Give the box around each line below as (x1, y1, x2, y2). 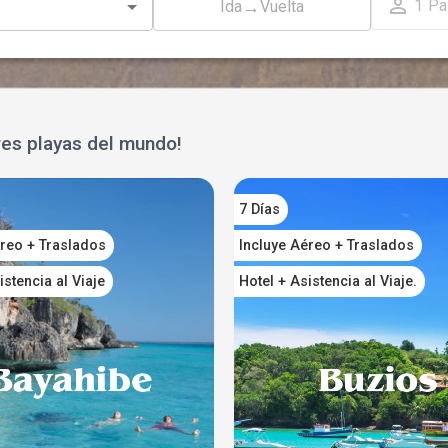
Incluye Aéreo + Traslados (238, 236, 414, 254)
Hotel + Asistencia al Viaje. (238, 272, 417, 290)
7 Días (238, 200, 280, 218)
